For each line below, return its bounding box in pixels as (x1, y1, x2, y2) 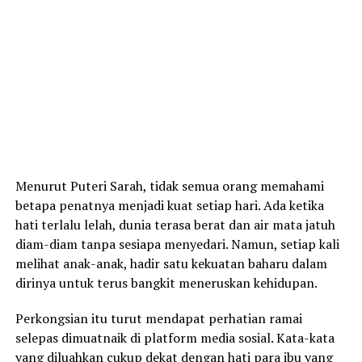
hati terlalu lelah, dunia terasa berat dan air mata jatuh (15, 216, 335, 234)
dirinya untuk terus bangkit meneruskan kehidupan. (15, 274, 318, 293)
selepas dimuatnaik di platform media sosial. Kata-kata (15, 329, 335, 347)
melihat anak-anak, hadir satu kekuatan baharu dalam (15, 255, 327, 273)
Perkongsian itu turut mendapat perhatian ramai (15, 309, 302, 328)
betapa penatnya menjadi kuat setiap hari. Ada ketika (15, 196, 324, 215)
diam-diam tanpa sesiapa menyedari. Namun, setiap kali (15, 235, 339, 254)
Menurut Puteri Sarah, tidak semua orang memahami (15, 177, 324, 196)
